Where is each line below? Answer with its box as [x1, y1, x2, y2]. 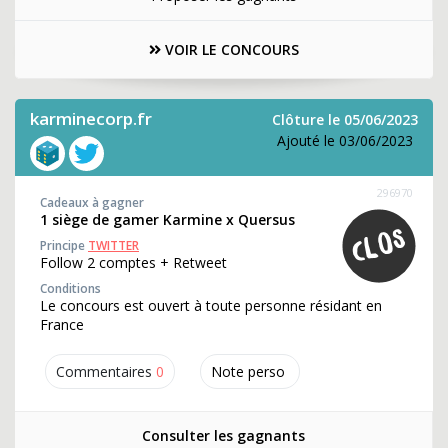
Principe [40, 237, 88, 254]
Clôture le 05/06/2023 [272, 110, 418, 129]
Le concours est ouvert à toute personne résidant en [40, 296, 382, 315]
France [40, 315, 84, 334]
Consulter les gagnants [142, 426, 305, 445]
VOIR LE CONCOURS [161, 40, 299, 59]
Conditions [40, 280, 101, 297]
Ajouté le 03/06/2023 [277, 131, 413, 150]
